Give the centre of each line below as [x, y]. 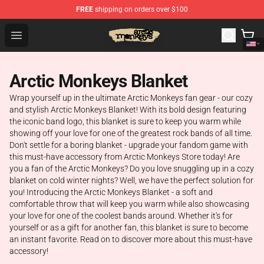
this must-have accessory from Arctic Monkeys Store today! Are [125, 157]
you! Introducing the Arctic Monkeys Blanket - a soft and [111, 192]
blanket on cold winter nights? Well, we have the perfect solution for [131, 180]
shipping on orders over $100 [141, 9]
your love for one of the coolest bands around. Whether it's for [121, 216]
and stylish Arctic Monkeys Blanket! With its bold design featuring [128, 110]
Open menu [40, 34]
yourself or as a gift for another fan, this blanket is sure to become [129, 227]
